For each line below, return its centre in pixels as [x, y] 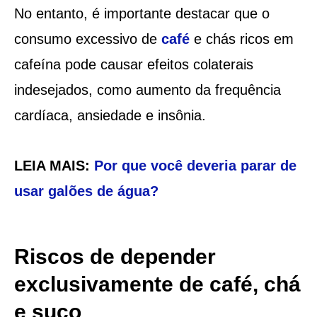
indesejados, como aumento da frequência [147, 90]
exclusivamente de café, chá [157, 284]
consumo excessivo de [87, 39]
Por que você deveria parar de [195, 165]
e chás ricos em [241, 39]
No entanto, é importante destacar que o [142, 13]
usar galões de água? [86, 191]
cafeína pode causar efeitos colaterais [133, 64]
